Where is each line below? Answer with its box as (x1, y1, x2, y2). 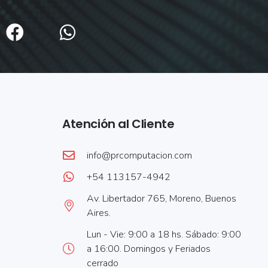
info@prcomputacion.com (87, 149, 192, 163)
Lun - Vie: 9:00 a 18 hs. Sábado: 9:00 (87, 228, 241, 242)
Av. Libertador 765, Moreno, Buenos (87, 192, 236, 206)
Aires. (87, 206, 111, 220)
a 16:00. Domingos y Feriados (87, 242, 211, 256)
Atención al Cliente (62, 115, 175, 133)
